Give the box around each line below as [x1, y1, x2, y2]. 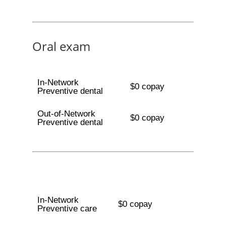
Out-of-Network [37, 109, 95, 119]
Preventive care [37, 204, 97, 213]
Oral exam [32, 38, 90, 54]
